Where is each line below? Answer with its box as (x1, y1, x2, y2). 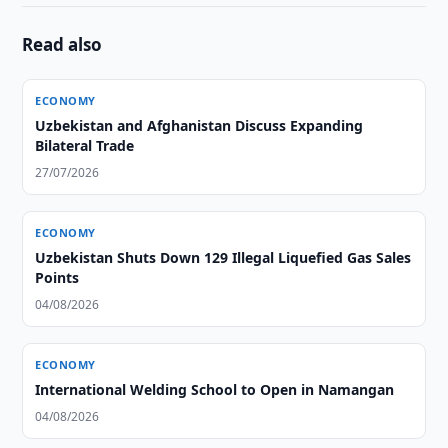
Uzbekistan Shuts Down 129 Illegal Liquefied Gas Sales (35, 248, 412, 267)
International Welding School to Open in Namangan (35, 380, 395, 399)
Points (35, 268, 80, 287)
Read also (22, 33, 103, 56)
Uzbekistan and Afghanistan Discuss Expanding (35, 116, 364, 135)
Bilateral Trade (35, 136, 135, 155)
